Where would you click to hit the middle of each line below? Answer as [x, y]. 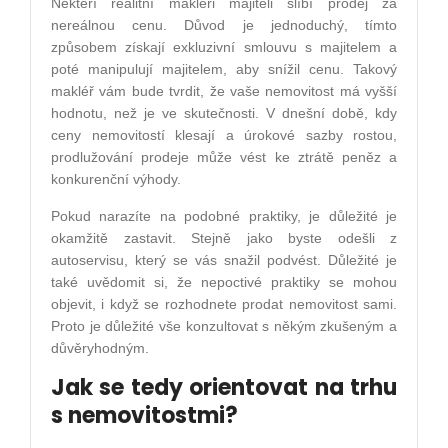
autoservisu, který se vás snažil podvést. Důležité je [224, 260]
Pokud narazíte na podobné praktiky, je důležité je [224, 216]
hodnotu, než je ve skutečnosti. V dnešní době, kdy [224, 113]
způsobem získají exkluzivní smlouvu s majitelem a [224, 47]
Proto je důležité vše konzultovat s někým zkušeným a [224, 326]
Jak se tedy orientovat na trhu [224, 388]
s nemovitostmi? [144, 416]
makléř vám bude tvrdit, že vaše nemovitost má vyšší [224, 91]
